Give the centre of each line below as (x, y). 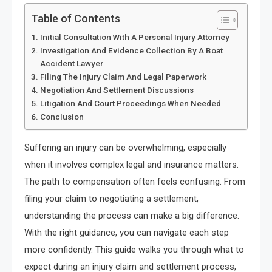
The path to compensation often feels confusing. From (135, 182)
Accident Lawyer (71, 63)
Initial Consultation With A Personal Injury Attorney (134, 37)
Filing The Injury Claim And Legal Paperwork (123, 77)
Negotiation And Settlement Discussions (117, 90)
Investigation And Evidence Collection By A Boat (131, 51)
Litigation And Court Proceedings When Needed (130, 104)
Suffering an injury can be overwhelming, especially (125, 148)
